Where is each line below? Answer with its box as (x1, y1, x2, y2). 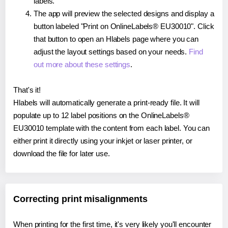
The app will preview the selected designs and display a (34, 9, 214, 18)
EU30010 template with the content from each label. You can (13, 123, 210, 132)
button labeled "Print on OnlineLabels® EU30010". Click (34, 21, 214, 31)
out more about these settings (34, 60, 131, 69)
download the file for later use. (13, 149, 110, 158)
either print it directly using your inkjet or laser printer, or (13, 136, 192, 145)
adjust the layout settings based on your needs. (34, 47, 189, 56)
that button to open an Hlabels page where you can (34, 34, 199, 43)
